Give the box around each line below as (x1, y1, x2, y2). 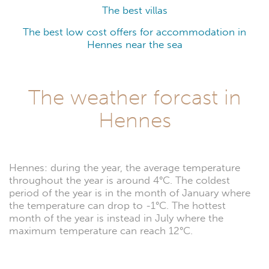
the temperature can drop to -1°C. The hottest (9, 199, 226, 212)
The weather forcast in (28, 84, 241, 110)
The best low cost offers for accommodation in (23, 25, 246, 38)
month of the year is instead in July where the (9, 211, 223, 225)
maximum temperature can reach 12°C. (9, 224, 193, 237)
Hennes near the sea (86, 38, 183, 51)
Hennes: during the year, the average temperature (9, 161, 240, 174)
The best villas (101, 4, 168, 17)
